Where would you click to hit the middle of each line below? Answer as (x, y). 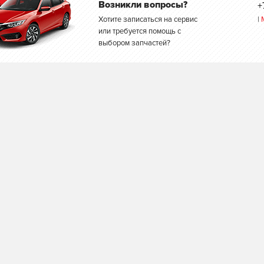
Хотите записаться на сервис (148, 19)
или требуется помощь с (140, 31)
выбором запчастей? (134, 43)
